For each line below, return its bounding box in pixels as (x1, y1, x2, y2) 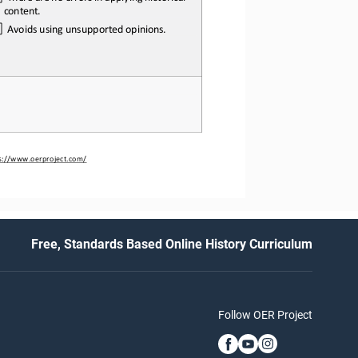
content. (3, 2, 41, 15)
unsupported (65, 20, 123, 34)
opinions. (125, 20, 166, 34)
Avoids (6, 20, 37, 34)
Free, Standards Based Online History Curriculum (31, 237, 312, 253)
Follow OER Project (218, 308, 312, 321)
